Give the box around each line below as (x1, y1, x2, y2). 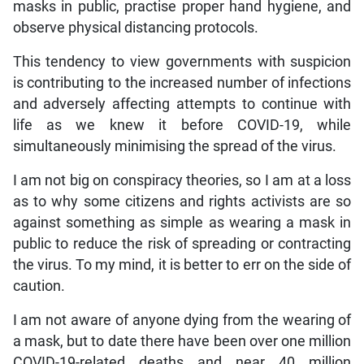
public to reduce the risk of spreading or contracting (12, 236, 352, 253)
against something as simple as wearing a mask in (12, 214, 352, 232)
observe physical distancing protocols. (12, 19, 258, 37)
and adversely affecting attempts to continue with (12, 96, 352, 113)
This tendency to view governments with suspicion (12, 54, 352, 71)
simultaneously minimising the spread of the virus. (12, 138, 336, 155)
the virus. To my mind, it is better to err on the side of (12, 257, 352, 274)
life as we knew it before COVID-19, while (12, 117, 352, 134)
